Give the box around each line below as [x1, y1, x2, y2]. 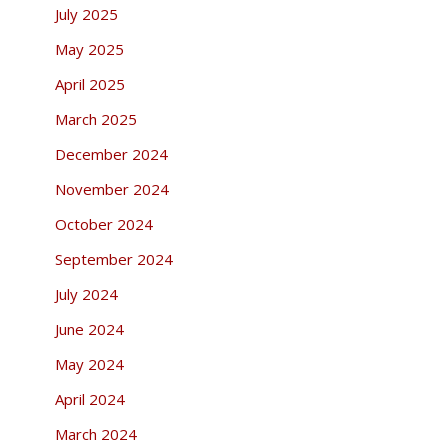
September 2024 [54, 248, 173, 269]
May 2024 [54, 353, 124, 374]
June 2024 [54, 318, 124, 339]
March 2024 [54, 423, 137, 444]
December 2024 [54, 143, 168, 164]
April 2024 [54, 388, 125, 409]
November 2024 [54, 178, 169, 199]
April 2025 [54, 73, 125, 94]
